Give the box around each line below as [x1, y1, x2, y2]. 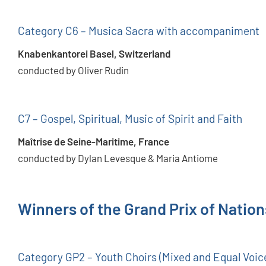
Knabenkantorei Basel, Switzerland [18, 47, 171, 60]
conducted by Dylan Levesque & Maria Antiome [18, 152, 218, 164]
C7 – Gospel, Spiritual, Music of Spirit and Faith [18, 112, 242, 126]
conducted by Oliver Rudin [18, 64, 129, 77]
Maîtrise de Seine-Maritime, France [18, 135, 169, 148]
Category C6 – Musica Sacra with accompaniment [18, 24, 259, 38]
